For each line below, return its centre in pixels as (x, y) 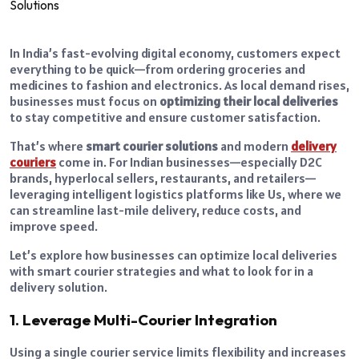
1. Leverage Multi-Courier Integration (143, 319)
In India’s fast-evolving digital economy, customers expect (175, 52)
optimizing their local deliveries (249, 101)
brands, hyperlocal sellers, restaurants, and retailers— (163, 177)
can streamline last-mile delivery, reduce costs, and (155, 210)
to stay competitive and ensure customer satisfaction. (165, 117)
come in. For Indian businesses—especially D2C (189, 161)
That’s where (48, 145)
